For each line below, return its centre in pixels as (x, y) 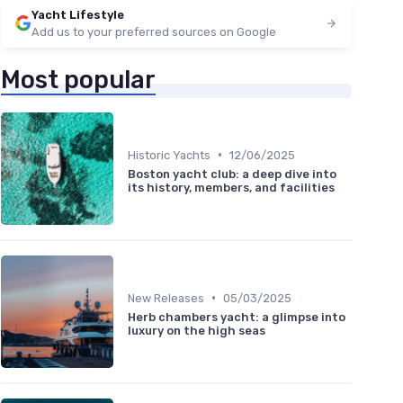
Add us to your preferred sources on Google (154, 32)
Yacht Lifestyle (78, 15)
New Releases (166, 298)
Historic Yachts (169, 155)
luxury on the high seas (197, 330)
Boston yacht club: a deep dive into (232, 174)
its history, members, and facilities (231, 187)
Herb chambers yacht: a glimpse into (237, 317)
